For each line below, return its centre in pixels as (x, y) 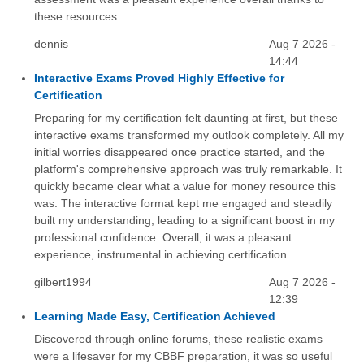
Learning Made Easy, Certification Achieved (154, 316)
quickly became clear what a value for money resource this (184, 186)
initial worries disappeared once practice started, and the (179, 152)
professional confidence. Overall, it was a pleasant (162, 238)
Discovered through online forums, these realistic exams (178, 339)
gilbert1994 (63, 282)
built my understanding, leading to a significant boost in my (184, 221)
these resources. (77, 17)
